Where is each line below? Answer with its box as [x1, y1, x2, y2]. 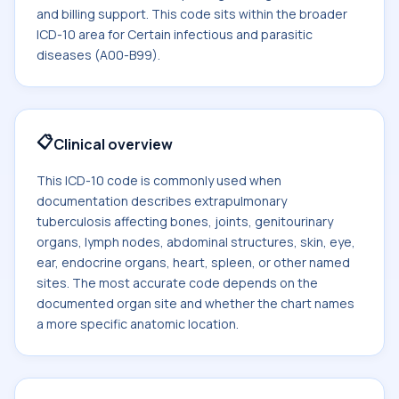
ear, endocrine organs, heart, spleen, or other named [37, 254, 350, 271]
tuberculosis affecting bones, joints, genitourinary [37, 213, 333, 230]
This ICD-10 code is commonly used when [37, 172, 281, 189]
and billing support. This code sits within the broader [37, 5, 347, 22]
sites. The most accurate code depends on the [37, 274, 318, 291]
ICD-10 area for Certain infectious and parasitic [37, 26, 313, 43]
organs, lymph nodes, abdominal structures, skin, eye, [37, 233, 355, 250]
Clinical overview [53, 134, 173, 154]
